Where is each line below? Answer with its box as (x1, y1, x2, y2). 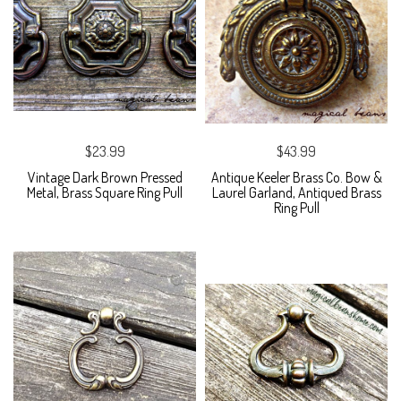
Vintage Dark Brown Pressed (27, 167, 183, 186)
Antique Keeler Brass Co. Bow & (210, 167, 382, 186)
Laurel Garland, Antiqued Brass (211, 183, 381, 201)
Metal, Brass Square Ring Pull (27, 183, 183, 201)
